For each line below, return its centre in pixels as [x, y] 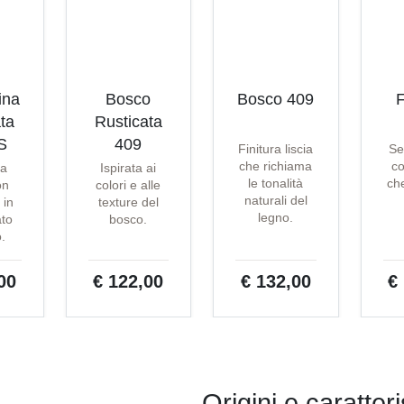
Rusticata [128, 122]
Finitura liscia [276, 149]
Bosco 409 [276, 100]
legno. [276, 218]
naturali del [275, 201]
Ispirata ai [129, 168]
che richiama [276, 166]
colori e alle [129, 185]
